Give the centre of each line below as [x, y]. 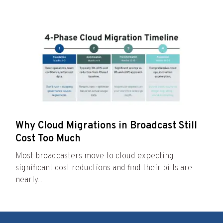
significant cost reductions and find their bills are [104, 168]
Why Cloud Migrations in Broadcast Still [106, 126]
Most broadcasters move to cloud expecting [95, 157]
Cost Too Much [48, 139]
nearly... [29, 180]
